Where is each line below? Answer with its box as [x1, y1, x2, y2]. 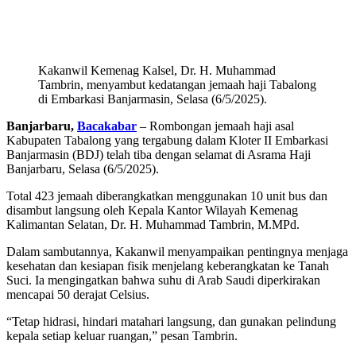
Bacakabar [77, 119, 137, 133]
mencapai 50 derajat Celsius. [6, 288, 149, 302]
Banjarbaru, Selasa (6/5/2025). [6, 162, 159, 176]
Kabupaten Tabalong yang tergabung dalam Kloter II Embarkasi [6, 133, 328, 148]
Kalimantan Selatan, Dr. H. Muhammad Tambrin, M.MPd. [6, 218, 300, 232]
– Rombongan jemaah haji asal [137, 119, 294, 133]
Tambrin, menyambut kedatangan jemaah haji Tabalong [38, 78, 316, 92]
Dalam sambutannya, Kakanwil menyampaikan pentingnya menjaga [6, 245, 348, 259]
